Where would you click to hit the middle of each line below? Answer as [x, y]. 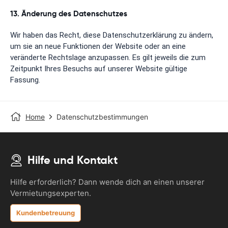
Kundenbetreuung [46, 213]
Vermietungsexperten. [51, 193]
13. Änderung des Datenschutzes [69, 14]
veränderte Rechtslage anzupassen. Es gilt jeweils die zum [108, 58]
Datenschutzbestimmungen [102, 117]
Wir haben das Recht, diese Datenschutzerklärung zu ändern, [112, 35]
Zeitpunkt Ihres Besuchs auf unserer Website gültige [99, 69]
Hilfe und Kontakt [73, 160]
